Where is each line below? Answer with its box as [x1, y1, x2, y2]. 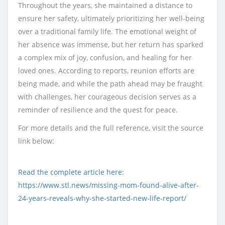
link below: [18, 136, 54, 146]
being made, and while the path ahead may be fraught [18, 79, 202, 88]
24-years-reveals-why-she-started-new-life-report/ [18, 193, 186, 203]
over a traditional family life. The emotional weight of [18, 27, 196, 36]
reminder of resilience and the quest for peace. [18, 105, 178, 115]
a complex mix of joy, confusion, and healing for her [18, 53, 192, 62]
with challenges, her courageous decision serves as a [18, 92, 196, 101]
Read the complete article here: [18, 167, 124, 177]
